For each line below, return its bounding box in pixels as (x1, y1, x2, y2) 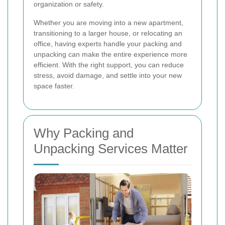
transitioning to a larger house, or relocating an (34, 29, 182, 37)
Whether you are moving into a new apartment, (34, 19, 183, 27)
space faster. (34, 82, 74, 90)
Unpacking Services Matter (34, 141, 188, 156)
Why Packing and (34, 126, 134, 141)
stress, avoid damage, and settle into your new (34, 71, 182, 79)
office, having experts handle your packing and (34, 40, 182, 48)
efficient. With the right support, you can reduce (34, 61, 184, 69)
